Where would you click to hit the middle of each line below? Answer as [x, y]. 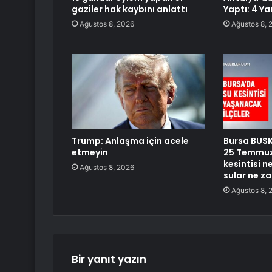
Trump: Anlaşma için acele [130, 141]
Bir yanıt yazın [109, 260]
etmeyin [90, 153]
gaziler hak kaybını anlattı [130, 9]
